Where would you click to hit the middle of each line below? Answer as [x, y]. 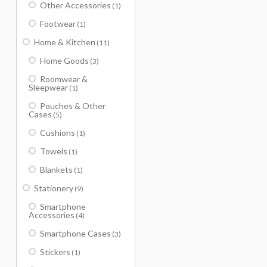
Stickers [55, 252]
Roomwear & [64, 79]
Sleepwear [48, 87]
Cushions [58, 133]
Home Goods [64, 60]
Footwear [58, 24]
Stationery [54, 188]
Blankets [56, 170]
